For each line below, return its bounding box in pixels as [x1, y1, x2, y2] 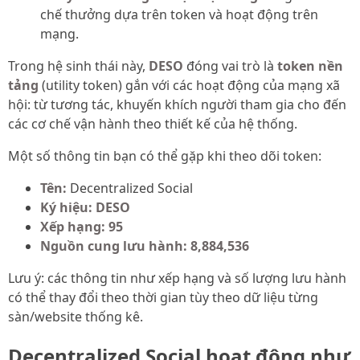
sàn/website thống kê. [8, 308, 143, 326]
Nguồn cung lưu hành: [40, 237, 187, 256]
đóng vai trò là [183, 57, 277, 76]
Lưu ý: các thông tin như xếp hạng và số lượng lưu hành [8, 269, 346, 288]
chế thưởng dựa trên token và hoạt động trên [40, 6, 318, 24]
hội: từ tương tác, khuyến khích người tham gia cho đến [8, 96, 346, 114]
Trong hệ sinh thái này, [8, 57, 149, 76]
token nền [277, 57, 343, 76]
